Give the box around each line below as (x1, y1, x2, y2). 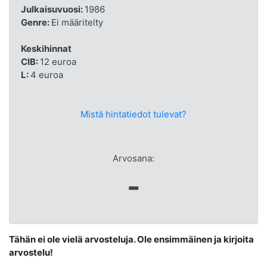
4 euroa (30, 69, 63, 80)
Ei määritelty (51, 16, 103, 28)
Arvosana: (113, 152, 154, 164)
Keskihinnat (20, 42, 72, 54)
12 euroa (39, 55, 76, 67)
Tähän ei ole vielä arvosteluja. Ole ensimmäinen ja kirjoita (9, 234, 254, 245)
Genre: (20, 16, 51, 28)
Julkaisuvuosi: (20, 3, 85, 15)
